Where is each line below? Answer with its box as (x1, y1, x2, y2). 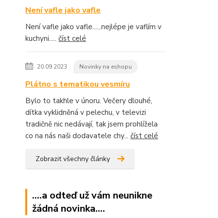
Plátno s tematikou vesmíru (25, 79, 130, 90)
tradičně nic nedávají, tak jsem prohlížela (25, 119, 158, 129)
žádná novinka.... (32, 202, 105, 215)
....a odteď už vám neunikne (32, 189, 152, 202)
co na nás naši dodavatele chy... (25, 131, 130, 141)
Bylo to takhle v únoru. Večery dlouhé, (25, 96, 152, 106)
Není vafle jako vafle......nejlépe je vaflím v (25, 22, 162, 32)
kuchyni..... (25, 34, 58, 43)
